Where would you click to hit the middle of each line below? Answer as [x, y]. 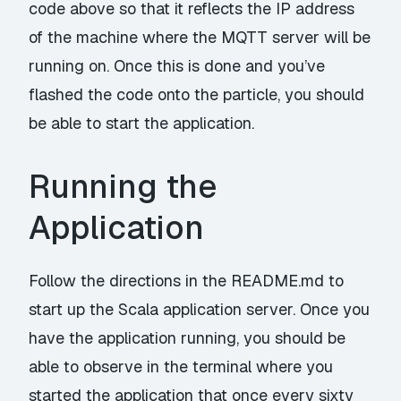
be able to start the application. [142, 123]
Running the [123, 187]
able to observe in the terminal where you [181, 367]
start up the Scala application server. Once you [200, 310]
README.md [278, 281]
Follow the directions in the [130, 281]
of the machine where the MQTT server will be [200, 37]
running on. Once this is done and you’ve [177, 65]
